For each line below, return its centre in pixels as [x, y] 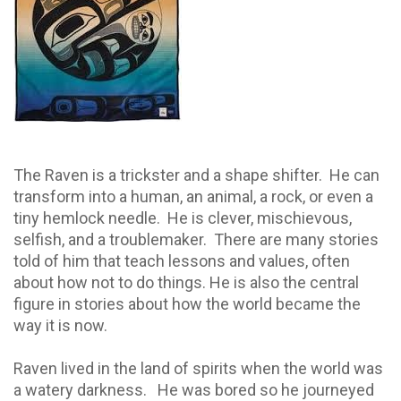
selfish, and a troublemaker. [110, 239]
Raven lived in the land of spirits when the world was [198, 368]
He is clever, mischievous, [260, 218]
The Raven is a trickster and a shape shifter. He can [196, 175]
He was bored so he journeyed [266, 389]
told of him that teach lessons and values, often [182, 260]
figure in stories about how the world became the [187, 303]
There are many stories [296, 239]
